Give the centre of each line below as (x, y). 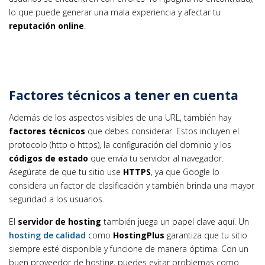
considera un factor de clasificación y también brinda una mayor (132, 185)
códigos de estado (49, 158)
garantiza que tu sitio (206, 235)
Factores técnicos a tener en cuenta (124, 96)
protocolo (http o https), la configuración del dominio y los (120, 144)
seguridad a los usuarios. (56, 199)
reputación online (46, 26)
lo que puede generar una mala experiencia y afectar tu (115, 12)
